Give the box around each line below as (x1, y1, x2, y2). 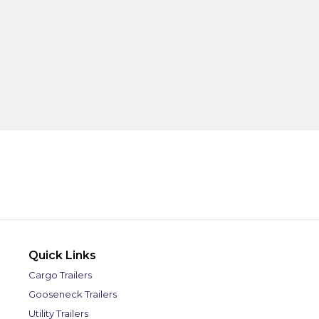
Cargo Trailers (28, 269, 92, 281)
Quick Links (28, 249, 96, 263)
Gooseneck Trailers (28, 288, 117, 300)
